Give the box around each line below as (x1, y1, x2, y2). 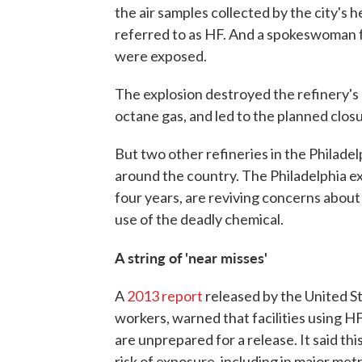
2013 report (127, 286, 203, 305)
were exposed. (115, 46, 207, 65)
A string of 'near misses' (115, 246, 267, 267)
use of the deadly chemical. (115, 209, 284, 228)
